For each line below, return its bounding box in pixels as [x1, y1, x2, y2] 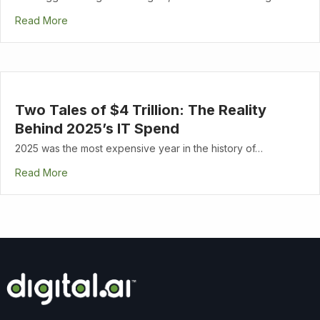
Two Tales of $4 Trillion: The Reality [15, 101, 266, 119]
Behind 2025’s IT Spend [15, 119, 179, 137]
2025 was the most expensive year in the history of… [15, 141, 263, 154]
